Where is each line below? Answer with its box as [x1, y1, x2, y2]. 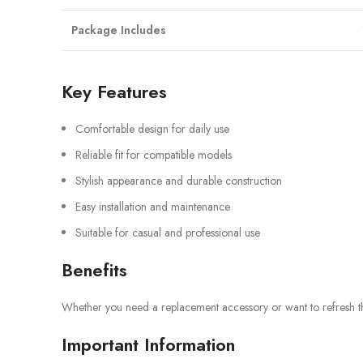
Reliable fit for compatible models [75, 147, 232, 163]
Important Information [62, 331, 235, 357]
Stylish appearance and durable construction [75, 173, 282, 189]
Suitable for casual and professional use [75, 224, 260, 241]
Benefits [62, 257, 127, 283]
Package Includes [71, 22, 166, 38]
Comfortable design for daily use [75, 121, 229, 137]
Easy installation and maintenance [75, 199, 230, 215]
